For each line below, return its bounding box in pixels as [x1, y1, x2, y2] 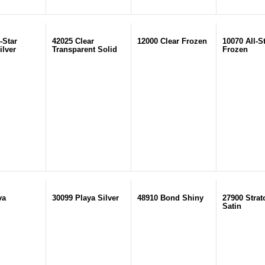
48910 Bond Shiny [137, 193, 203, 202]
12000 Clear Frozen [137, 37, 207, 46]
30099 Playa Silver [52, 193, 119, 202]
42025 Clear [52, 37, 94, 46]
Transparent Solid [52, 45, 117, 54]
